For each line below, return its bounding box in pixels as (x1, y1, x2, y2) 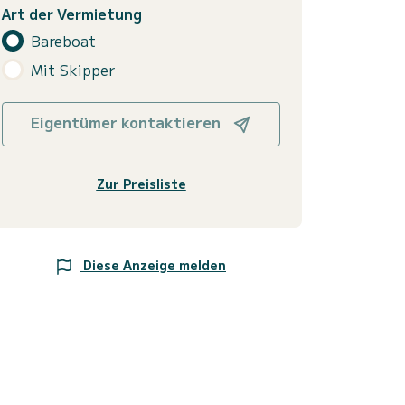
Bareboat (31, 29, 96, 52)
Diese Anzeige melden (83, 256, 226, 275)
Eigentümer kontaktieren (31, 111, 224, 134)
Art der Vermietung (2, 3, 142, 25)
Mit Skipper (31, 58, 115, 80)
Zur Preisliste (96, 174, 186, 193)
